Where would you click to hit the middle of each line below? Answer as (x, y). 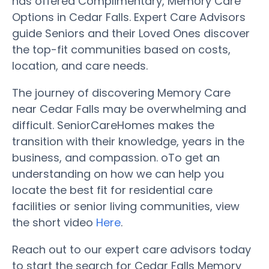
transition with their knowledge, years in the (128, 141)
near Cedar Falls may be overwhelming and (129, 109)
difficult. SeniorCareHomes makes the (113, 125)
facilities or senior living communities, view (126, 206)
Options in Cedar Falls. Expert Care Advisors (129, 17)
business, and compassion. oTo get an (116, 157)
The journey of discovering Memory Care (121, 92)
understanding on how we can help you (118, 174)
